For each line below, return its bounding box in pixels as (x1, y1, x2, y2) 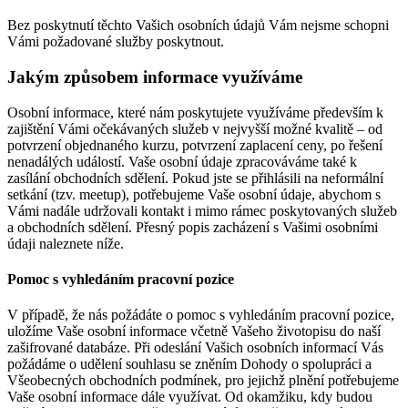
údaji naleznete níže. (7, 235, 124, 251)
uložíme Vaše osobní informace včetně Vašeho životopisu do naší (7, 323, 381, 340)
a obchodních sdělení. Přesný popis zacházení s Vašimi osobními (7, 219, 378, 235)
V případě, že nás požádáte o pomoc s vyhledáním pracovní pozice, (7, 307, 394, 323)
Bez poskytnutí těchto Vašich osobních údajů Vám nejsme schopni (7, 17, 389, 34)
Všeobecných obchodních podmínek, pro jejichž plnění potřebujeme (7, 372, 399, 389)
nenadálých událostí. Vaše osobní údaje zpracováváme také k (7, 153, 357, 169)
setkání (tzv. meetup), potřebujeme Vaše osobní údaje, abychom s (7, 186, 381, 202)
